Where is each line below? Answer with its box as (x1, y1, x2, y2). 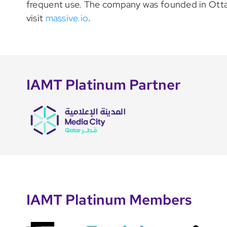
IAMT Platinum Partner (26, 75, 180, 95)
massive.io (45, 12, 89, 24)
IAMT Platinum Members (26, 190, 192, 210)
